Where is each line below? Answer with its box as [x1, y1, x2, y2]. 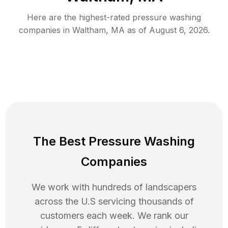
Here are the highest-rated [27, 12, 132, 23]
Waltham [72, 25, 106, 36]
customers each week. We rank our [40, 210, 188, 221]
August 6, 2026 [149, 25, 208, 36]
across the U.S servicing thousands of [34, 196, 194, 207]
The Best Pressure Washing [33, 134, 195, 149]
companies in [18, 25, 70, 36]
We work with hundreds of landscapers [32, 182, 196, 193]
